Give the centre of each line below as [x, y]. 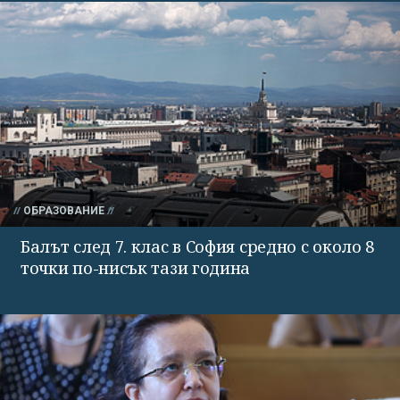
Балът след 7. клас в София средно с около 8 [198, 246]
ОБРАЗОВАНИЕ [64, 210]
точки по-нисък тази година [136, 267]
